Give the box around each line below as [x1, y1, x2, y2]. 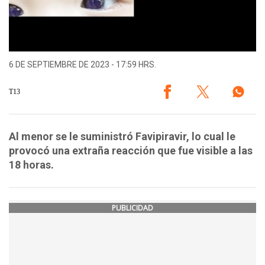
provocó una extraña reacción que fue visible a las [9, 144, 253, 157]
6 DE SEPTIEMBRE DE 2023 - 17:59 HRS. [9, 60, 156, 70]
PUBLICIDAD [112, 203, 153, 214]
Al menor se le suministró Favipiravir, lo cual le [9, 130, 235, 143]
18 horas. [9, 159, 54, 172]
